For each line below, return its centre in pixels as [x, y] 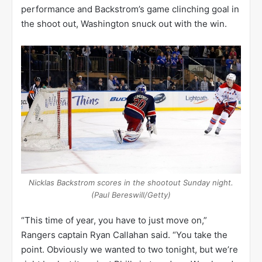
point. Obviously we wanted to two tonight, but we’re [130, 249]
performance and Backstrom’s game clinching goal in [130, 9]
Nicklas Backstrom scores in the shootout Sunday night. [131, 182]
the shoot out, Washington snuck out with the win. [124, 23]
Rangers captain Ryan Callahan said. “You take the [124, 235]
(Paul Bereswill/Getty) [131, 194]
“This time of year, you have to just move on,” [114, 220]
